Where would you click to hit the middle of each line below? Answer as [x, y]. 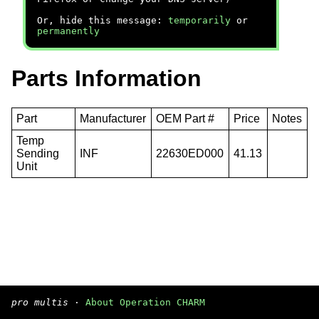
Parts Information [106, 79]
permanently [68, 31]
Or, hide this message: [103, 20]
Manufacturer [113, 118]
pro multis [40, 302]
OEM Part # [185, 118]
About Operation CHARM [145, 302]
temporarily [199, 20]
